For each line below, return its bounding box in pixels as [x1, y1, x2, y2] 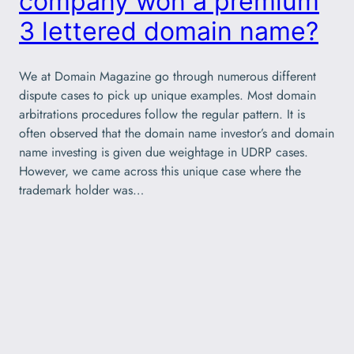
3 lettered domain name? [19, 15, 318, 47]
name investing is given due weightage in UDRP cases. [19, 143, 308, 162]
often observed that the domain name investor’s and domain [19, 124, 334, 143]
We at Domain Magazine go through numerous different [19, 67, 316, 86]
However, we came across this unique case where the [19, 162, 301, 181]
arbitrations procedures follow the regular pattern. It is [19, 105, 305, 124]
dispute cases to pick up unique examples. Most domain [19, 86, 316, 105]
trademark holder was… [19, 181, 144, 200]
